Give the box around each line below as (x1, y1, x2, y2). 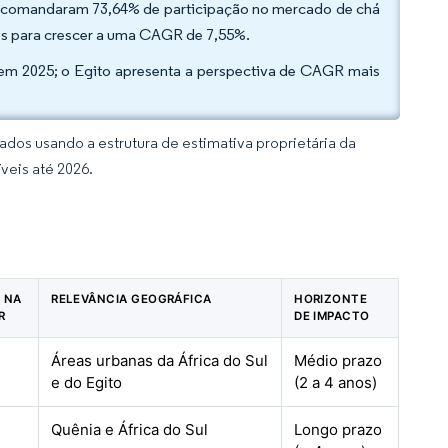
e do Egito (51, 373, 123, 392)
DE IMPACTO (294, 309, 370, 323)
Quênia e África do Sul (51, 420, 209, 439)
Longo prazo (294, 420, 383, 439)
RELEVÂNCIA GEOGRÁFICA (51, 292, 212, 306)
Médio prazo (294, 351, 383, 370)
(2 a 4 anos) (294, 373, 378, 392)
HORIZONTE (294, 292, 368, 306)
